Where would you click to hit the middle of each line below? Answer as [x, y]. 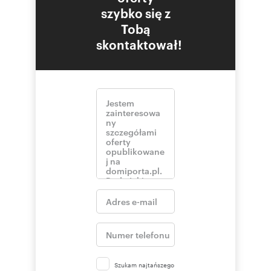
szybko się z [135, 12]
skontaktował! [139, 44]
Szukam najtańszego [144, 264]
